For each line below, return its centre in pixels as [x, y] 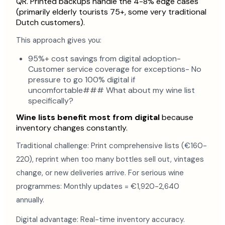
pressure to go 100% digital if [82, 80]
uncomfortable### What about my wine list [111, 90]
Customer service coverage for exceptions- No [115, 69]
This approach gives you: [59, 40]
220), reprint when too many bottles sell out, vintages [110, 159]
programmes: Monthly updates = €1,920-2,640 [98, 186]
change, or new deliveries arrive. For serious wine [100, 173]
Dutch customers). [50, 22]
